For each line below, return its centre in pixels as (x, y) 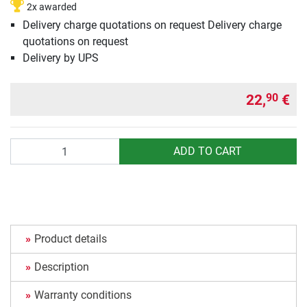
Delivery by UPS (60, 58)
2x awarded (52, 8)
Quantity (30, 146)
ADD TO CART (208, 151)
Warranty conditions (83, 295)
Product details (71, 239)
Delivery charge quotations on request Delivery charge (152, 25)
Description (62, 267)
